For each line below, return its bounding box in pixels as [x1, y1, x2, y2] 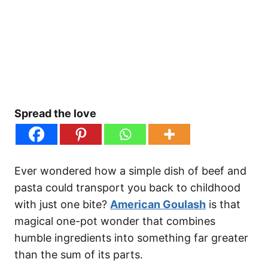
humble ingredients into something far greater [14, 232, 248, 245]
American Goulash [110, 198, 206, 211]
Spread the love [14, 107, 96, 120]
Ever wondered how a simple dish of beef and [14, 165, 246, 178]
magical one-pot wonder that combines [14, 215, 215, 228]
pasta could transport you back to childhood [14, 181, 240, 194]
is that [206, 198, 240, 211]
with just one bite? [14, 198, 110, 211]
